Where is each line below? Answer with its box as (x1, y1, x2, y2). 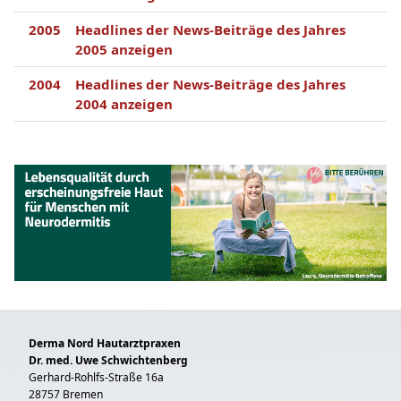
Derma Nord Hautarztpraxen (29, 336, 181, 351)
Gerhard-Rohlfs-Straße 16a (29, 370, 164, 385)
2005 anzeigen (75, 40, 173, 58)
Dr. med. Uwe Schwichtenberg (29, 353, 188, 368)
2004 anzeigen (75, 95, 173, 113)
